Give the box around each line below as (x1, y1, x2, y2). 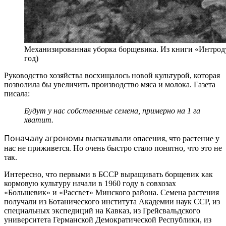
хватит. (24, 115, 53, 124)
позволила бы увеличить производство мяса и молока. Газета (4, 80, 215, 89)
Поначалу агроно (4, 132, 73, 144)
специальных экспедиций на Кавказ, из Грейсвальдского (4, 206, 200, 215)
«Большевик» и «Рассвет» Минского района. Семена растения (4, 188, 219, 197)
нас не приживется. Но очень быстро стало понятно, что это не (4, 143, 222, 152)
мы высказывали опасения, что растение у (73, 134, 219, 143)
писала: (4, 89, 30, 98)
